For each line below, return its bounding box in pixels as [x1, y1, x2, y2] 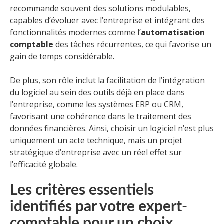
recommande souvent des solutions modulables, [10, 3, 191, 14]
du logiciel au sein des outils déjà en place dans [10, 87, 185, 98]
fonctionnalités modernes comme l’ [10, 27, 141, 38]
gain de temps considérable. [10, 51, 114, 62]
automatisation [141, 27, 205, 38]
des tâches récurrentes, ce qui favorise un [53, 39, 211, 50]
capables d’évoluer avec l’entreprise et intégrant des [10, 15, 205, 26]
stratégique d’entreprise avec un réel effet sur [10, 147, 182, 158]
